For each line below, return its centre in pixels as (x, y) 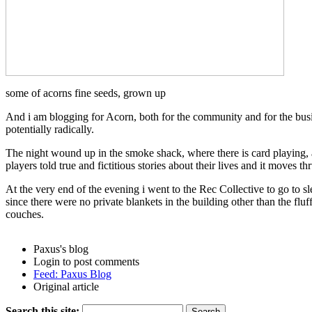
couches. (25, 214)
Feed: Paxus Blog (72, 274)
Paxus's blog (61, 249)
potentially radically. (50, 129)
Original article (66, 286)
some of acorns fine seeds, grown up (86, 93)
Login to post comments (86, 261)
